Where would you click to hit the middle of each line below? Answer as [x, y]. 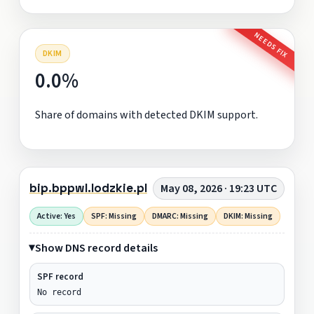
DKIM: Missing [248, 216]
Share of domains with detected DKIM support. [146, 115]
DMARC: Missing [180, 216]
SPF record [60, 277]
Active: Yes [56, 216]
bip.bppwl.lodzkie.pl [88, 188]
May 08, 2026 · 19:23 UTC [219, 188]
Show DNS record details [96, 248]
